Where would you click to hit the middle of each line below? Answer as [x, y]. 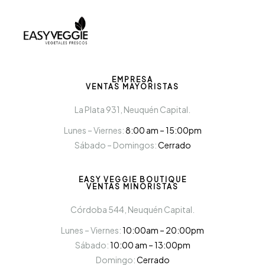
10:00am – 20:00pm [163, 230]
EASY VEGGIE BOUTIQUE [132, 179]
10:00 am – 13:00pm [150, 245]
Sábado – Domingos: [116, 145]
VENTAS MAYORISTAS [132, 86]
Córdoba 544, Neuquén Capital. [132, 209]
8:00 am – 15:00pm [163, 130]
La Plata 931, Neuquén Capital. [132, 109]
